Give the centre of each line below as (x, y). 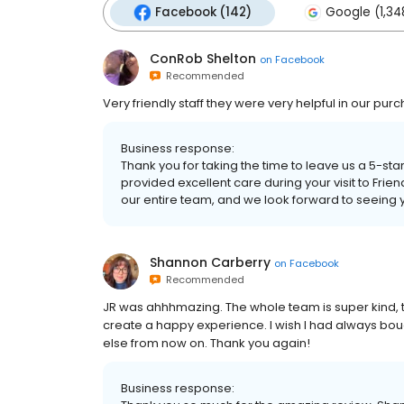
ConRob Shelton (203, 59)
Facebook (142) (203, 12)
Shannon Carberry (210, 262)
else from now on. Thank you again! (207, 343)
